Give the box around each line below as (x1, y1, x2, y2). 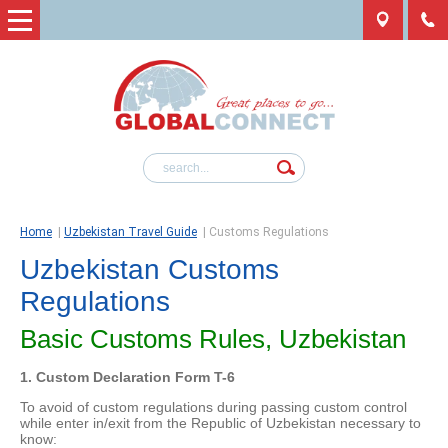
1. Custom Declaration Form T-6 (20, 369, 235, 386)
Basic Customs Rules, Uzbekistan (20, 324, 406, 355)
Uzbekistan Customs (20, 254, 279, 286)
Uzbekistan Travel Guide (64, 225, 197, 240)
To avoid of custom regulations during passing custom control (20, 399, 407, 416)
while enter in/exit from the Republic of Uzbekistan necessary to (20, 415, 421, 432)
